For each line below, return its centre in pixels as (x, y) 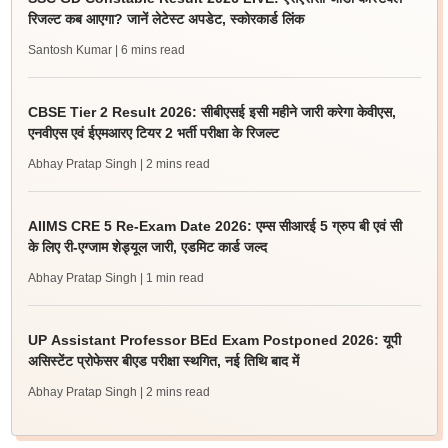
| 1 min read (171, 278)
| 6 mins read (149, 50)
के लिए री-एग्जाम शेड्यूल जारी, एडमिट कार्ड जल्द (147, 247)
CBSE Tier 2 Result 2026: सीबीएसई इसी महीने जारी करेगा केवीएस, (211, 112)
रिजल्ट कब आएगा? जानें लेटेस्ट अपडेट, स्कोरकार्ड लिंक (165, 19)
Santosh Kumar (69, 50)
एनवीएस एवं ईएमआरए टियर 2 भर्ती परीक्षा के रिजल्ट (153, 133)
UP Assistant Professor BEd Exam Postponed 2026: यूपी (214, 340)
